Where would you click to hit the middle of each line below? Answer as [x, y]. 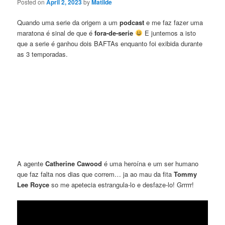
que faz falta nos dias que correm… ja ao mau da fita [96, 174]
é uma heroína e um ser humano [150, 164]
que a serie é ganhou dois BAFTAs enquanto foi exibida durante [110, 44]
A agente [31, 164]
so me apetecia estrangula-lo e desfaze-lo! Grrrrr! [122, 185]
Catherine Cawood [74, 164]
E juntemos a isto [169, 33]
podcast [132, 23]
